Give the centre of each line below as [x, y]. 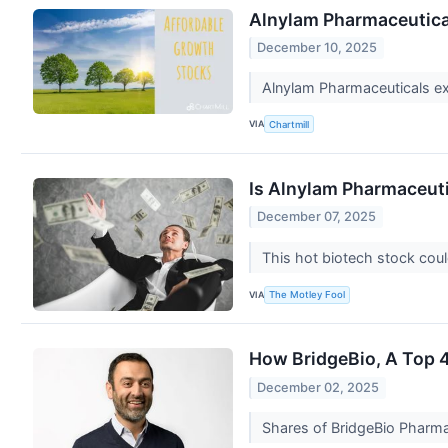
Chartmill [289, 124]
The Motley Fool [307, 295]
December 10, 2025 [317, 47]
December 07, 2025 [317, 217]
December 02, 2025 [318, 387]
